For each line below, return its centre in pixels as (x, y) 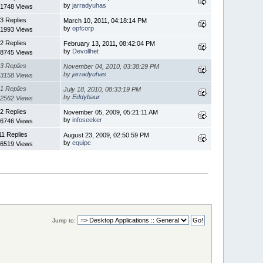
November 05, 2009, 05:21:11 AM (111, 112)
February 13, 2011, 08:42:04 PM (109, 43)
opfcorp (83, 28)
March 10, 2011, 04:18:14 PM (105, 20)
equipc (82, 142)
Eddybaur (86, 97)
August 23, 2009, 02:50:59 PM (107, 135)
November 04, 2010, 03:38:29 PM (112, 66)
